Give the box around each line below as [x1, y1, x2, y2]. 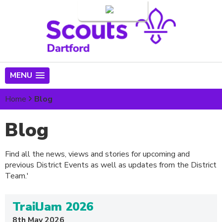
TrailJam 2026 [12, 199, 93, 215]
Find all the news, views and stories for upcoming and [5, 149, 190, 160]
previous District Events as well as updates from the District [5, 160, 217, 170]
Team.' [5, 170, 29, 181]
